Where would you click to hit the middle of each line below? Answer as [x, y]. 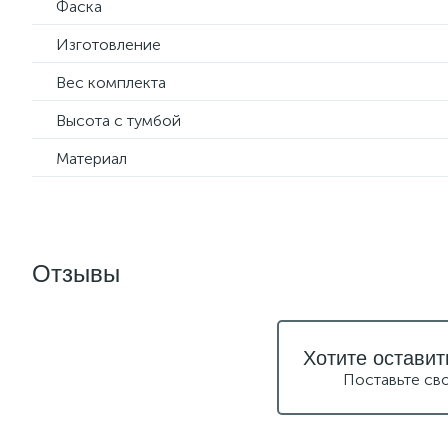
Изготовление [108, 44]
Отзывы [76, 273]
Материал [91, 158]
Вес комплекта [111, 82]
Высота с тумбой [118, 120]
